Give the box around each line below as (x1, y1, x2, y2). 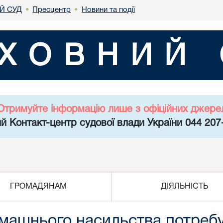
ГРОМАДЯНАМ (9, 183, 67, 190)
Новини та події (82, 6, 135, 13)
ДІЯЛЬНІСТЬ (161, 183, 209, 190)
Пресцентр (32, 6, 71, 13)
